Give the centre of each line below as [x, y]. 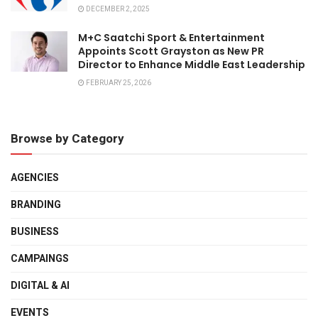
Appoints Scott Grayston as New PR [171, 51]
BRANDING [36, 205]
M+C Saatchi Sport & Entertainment [171, 38]
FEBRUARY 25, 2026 [118, 83]
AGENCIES [35, 178]
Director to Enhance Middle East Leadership [192, 65]
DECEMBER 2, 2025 [117, 9]
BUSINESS [35, 232]
